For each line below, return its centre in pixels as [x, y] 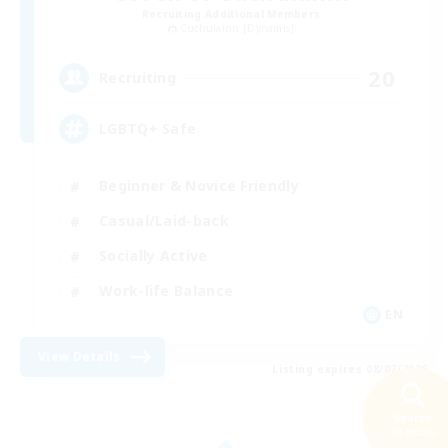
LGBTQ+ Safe [148, 129]
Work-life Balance [166, 291]
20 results [413, 432]
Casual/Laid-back [164, 221]
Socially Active [153, 256]
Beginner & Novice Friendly [199, 186]
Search [413, 418]
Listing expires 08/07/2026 [350, 368]
